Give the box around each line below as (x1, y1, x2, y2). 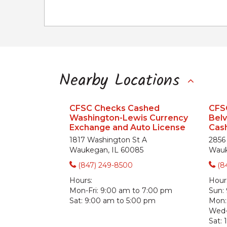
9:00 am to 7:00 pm (100, 186, 172, 195)
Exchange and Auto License (69, 123, 185, 132)
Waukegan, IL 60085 (69, 145, 143, 155)
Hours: (69, 176, 92, 185)
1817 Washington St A (69, 135, 147, 144)
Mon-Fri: (69, 186, 98, 195)
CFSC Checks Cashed (69, 103, 160, 113)
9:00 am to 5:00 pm (85, 196, 156, 205)
